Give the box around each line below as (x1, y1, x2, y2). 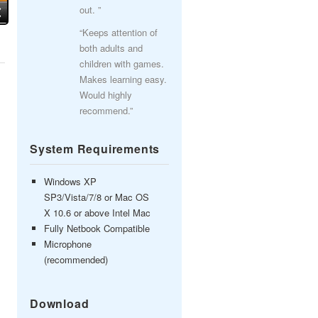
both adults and (79, 41, 143, 55)
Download (30, 295, 89, 312)
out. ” (79, 3, 101, 16)
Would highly (79, 88, 132, 102)
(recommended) (44, 253, 108, 266)
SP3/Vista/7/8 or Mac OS (44, 190, 149, 204)
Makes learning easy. (79, 72, 167, 86)
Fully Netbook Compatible (44, 221, 150, 235)
